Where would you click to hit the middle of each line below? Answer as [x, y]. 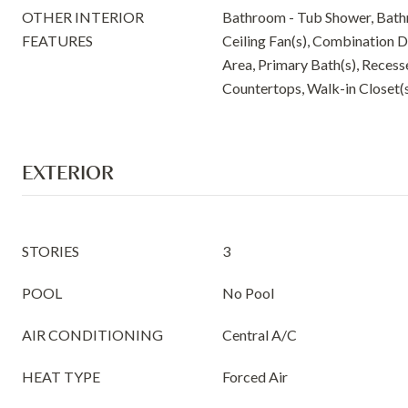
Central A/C [260, 335]
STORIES [51, 251]
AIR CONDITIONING [92, 335]
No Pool [248, 293]
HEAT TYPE [61, 377]
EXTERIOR [68, 172]
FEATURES [57, 41]
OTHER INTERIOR [83, 17]
